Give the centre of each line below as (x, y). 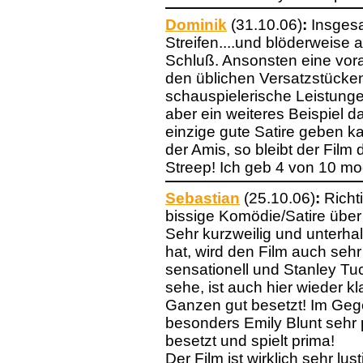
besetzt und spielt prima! (250, 341)
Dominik (196, 25)
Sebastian (203, 198)
